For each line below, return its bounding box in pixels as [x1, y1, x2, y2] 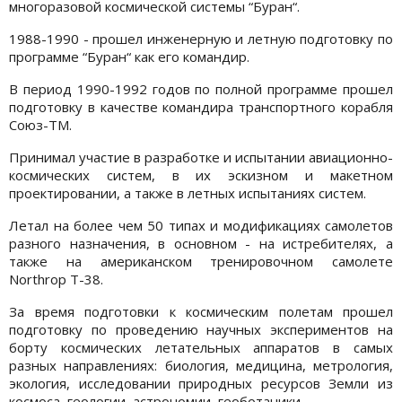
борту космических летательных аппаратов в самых [9, 337, 393, 356]
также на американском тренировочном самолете [9, 251, 393, 270]
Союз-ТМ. [9, 115, 72, 134]
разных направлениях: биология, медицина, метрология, [9, 355, 393, 374]
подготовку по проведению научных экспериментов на [9, 319, 393, 338]
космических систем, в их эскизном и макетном [9, 165, 393, 184]
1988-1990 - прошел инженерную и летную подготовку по [9, 29, 393, 48]
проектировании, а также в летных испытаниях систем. [9, 183, 366, 202]
